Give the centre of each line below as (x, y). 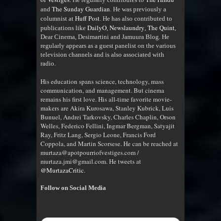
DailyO (97, 28)
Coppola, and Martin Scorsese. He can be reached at (109, 144)
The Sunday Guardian (81, 9)
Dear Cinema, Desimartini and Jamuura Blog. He (105, 37)
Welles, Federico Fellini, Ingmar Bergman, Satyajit (108, 126)
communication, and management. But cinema (102, 91)
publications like (64, 28)
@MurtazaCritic (62, 170)
